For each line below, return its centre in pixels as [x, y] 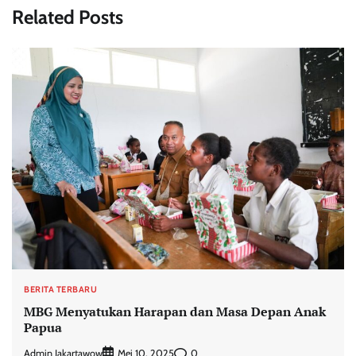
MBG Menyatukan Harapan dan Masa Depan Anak [175, 311]
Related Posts [68, 17]
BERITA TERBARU [60, 289]
